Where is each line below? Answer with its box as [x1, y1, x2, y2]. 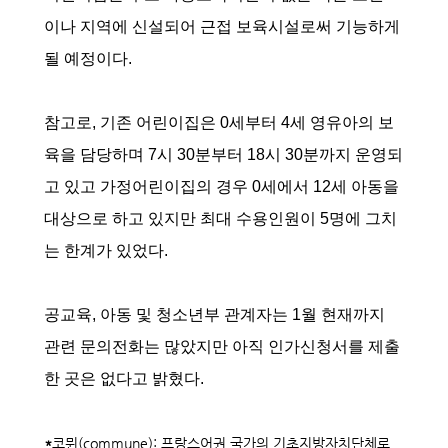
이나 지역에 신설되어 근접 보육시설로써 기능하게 [44, 18, 400, 36]
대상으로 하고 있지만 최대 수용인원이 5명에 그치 [44, 210, 397, 228]
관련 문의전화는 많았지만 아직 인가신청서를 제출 [44, 338, 400, 356]
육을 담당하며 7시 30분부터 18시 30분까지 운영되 [44, 146, 403, 164]
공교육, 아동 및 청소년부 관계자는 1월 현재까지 [44, 306, 385, 324]
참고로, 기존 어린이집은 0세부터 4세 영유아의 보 [44, 114, 394, 132]
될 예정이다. [44, 50, 132, 68]
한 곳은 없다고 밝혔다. [44, 370, 204, 388]
